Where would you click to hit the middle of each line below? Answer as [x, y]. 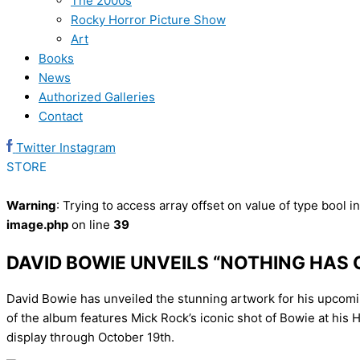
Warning [31, 205]
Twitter [36, 147]
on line [91, 225]
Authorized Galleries [97, 97]
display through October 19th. [90, 337]
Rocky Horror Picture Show [148, 20]
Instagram [87, 147]
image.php [37, 225]
